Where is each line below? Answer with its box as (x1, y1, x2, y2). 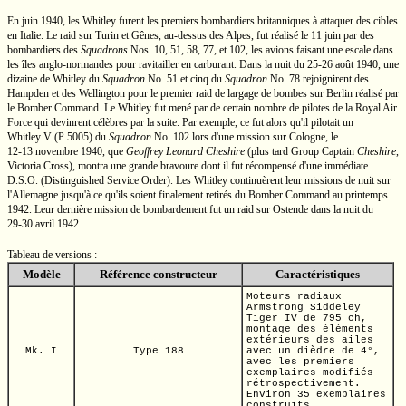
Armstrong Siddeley (246, 302, 361, 313)
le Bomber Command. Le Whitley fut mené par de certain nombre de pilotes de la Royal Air (7, 101, 397, 114)
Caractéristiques (275, 267, 360, 281)
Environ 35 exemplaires (246, 389, 386, 400)
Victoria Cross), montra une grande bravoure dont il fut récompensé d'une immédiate (7, 159, 368, 172)
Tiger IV (246, 313, 297, 324)
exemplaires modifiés (246, 367, 373, 378)
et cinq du (178, 72, 225, 85)
